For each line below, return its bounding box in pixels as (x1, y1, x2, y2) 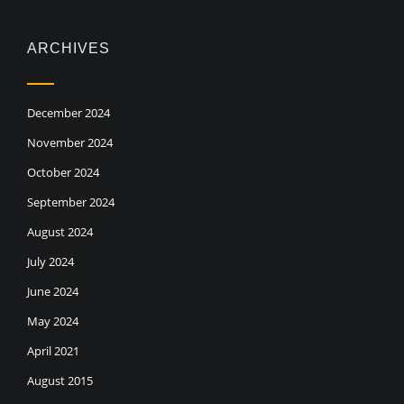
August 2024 (27, 224, 93, 241)
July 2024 (27, 253, 74, 271)
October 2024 (27, 164, 99, 181)
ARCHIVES (27, 41, 110, 57)
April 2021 (27, 343, 79, 360)
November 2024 (27, 134, 113, 151)
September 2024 (27, 194, 115, 211)
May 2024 (27, 313, 78, 330)
